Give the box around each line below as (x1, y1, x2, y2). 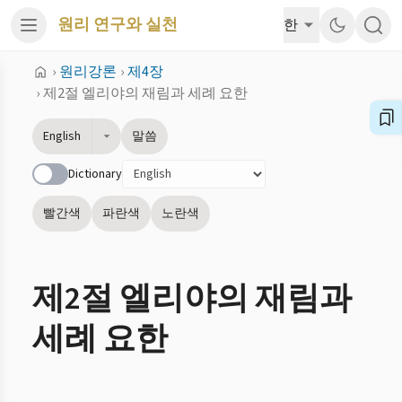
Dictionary (68, 165, 122, 183)
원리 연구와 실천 (57, 13, 178, 36)
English (43, 127, 81, 145)
